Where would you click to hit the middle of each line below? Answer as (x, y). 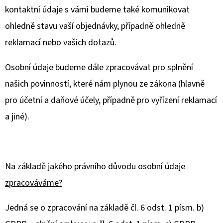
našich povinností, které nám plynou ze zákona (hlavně (105, 84)
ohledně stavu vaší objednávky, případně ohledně (95, 26)
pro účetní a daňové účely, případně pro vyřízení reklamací (111, 100)
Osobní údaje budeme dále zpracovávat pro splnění (99, 67)
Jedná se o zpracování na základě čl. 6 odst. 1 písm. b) (105, 208)
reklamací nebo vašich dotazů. (61, 43)
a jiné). (17, 117)
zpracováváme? (34, 183)
